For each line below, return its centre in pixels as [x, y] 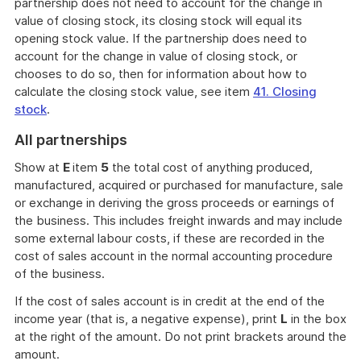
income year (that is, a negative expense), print [147, 319]
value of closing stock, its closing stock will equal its [158, 21]
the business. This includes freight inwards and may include [178, 220]
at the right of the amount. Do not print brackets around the [180, 336]
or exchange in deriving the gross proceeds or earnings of [174, 203]
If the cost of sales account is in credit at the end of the [170, 301]
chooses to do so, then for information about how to [161, 74]
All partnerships [71, 140]
